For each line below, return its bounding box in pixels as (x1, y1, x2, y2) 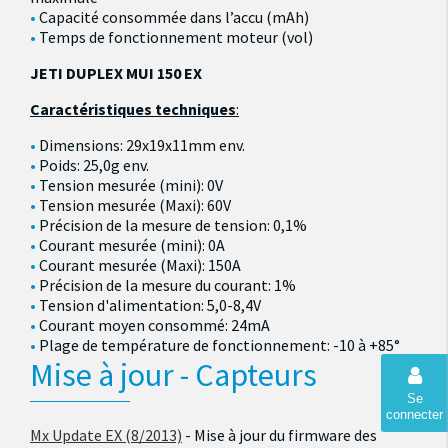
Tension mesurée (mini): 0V (39, 175, 224, 196)
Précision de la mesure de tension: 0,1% (39, 215, 308, 236)
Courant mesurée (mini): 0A (39, 235, 226, 256)
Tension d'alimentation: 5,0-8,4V (39, 295, 262, 316)
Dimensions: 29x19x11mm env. (39, 135, 246, 156)
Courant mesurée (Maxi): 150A (39, 255, 242, 276)
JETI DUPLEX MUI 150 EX (30, 63, 202, 84)
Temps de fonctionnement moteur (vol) (39, 27, 317, 48)
